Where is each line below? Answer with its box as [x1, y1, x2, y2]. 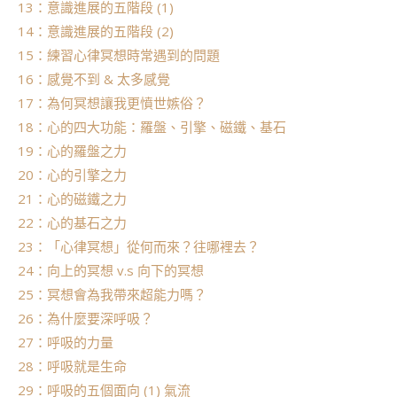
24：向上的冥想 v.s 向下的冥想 [18, 261, 204, 280]
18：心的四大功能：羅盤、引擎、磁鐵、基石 [18, 118, 286, 136]
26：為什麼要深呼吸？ [18, 309, 153, 328]
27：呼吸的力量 [18, 333, 113, 352]
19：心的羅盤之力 [18, 142, 127, 160]
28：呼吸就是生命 [18, 357, 127, 376]
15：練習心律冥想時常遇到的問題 [18, 46, 220, 65]
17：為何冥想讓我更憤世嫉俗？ [18, 94, 206, 113]
